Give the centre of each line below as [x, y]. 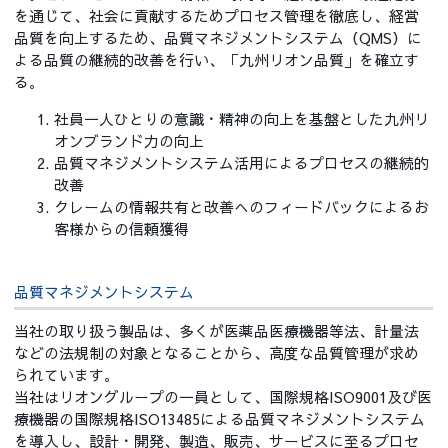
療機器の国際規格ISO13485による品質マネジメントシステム [220, 418]
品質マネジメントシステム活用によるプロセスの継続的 [242, 162]
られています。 [67, 374]
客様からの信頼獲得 [122, 228]
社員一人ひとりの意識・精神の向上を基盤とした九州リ [242, 118]
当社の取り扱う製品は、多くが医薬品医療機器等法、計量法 [217, 330]
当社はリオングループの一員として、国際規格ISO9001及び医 [223, 396]
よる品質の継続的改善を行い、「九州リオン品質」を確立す [217, 59]
